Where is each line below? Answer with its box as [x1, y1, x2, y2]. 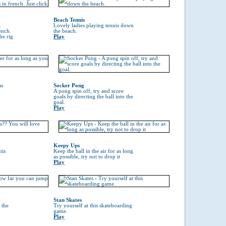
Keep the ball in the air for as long [53, 148, 133, 154]
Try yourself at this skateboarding [53, 203, 132, 208]
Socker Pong [53, 83, 84, 88]
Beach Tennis [53, 17, 85, 23]
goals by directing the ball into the [53, 94, 133, 99]
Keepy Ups [53, 143, 80, 148]
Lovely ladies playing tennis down [53, 23, 134, 28]
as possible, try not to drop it [53, 154, 120, 159]
